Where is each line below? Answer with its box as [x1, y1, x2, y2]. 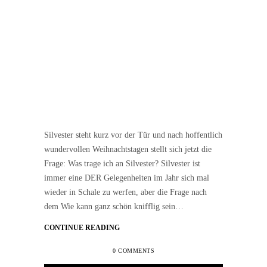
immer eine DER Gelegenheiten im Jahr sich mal [44, 173, 209, 182]
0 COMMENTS [113, 247, 154, 254]
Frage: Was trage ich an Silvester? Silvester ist [44, 159, 200, 168]
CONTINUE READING [44, 223, 120, 232]
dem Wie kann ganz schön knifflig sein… [44, 201, 184, 211]
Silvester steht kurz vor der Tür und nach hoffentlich [44, 130, 222, 139]
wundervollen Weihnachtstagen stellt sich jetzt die [44, 144, 212, 154]
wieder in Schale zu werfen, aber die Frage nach [44, 187, 207, 197]
